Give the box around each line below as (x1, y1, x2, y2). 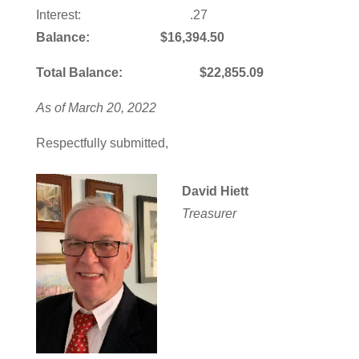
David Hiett (181, 184, 248, 198)
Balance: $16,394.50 (35, 30, 224, 44)
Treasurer (181, 207, 236, 220)
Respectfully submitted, (35, 136, 168, 150)
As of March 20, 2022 (35, 101, 156, 115)
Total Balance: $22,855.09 (35, 66, 264, 79)
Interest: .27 (35, 8, 208, 22)
